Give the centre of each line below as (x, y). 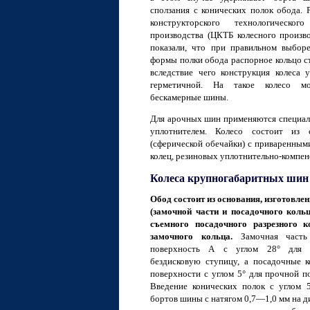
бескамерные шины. (189, 97)
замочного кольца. (191, 236)
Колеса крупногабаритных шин (229, 178)
